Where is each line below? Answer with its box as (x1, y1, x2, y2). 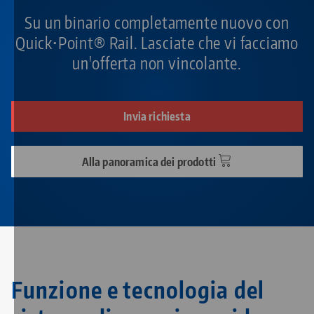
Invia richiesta (123, 109, 191, 124)
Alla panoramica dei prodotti (81, 155, 219, 170)
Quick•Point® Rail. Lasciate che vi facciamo (15, 32, 299, 53)
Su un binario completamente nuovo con (25, 12, 289, 33)
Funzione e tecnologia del (11, 275, 264, 304)
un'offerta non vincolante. (71, 53, 243, 74)
